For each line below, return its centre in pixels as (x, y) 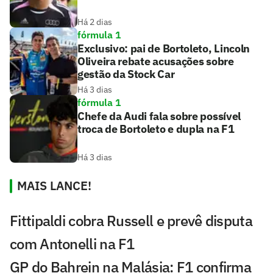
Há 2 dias (95, 22)
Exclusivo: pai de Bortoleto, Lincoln (164, 49)
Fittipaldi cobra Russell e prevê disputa (131, 221)
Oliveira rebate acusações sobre (156, 62)
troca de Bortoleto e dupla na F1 (156, 129)
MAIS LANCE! (54, 186)
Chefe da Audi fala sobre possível (159, 116)
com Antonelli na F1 (72, 244)
